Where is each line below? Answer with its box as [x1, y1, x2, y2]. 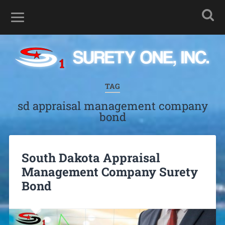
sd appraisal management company [17, 98, 208, 113]
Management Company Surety [21, 163, 198, 180]
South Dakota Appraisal [21, 149, 160, 166]
